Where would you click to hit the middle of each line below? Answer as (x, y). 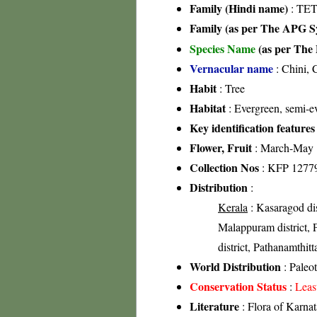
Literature (214, 306)
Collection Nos (224, 167)
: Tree (231, 88)
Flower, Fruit (221, 148)
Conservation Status (238, 286)
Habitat (208, 108)
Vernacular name (231, 68)
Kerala (233, 207)
